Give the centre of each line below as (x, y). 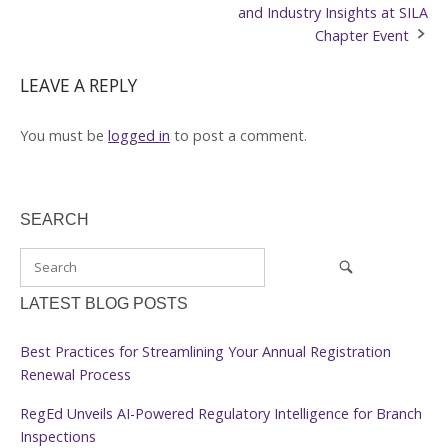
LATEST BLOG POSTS (104, 304)
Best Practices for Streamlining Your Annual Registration (205, 352)
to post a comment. (238, 135)
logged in (139, 135)
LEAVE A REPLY (78, 85)
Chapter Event (362, 35)
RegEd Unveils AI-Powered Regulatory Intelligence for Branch (221, 414)
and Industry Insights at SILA (333, 12)
